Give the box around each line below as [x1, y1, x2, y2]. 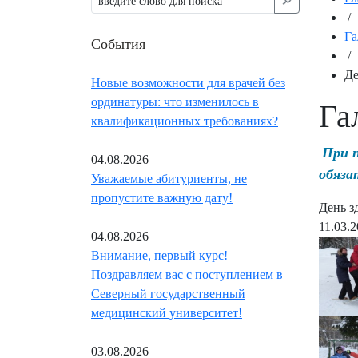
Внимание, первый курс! [91, 249, 228, 263]
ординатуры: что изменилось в [91, 95, 259, 109]
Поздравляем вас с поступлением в [91, 268, 283, 282]
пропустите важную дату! [91, 191, 233, 205]
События [91, 34, 145, 54]
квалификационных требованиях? [91, 114, 278, 129]
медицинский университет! [91, 306, 242, 320]
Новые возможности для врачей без [91, 76, 285, 90]
